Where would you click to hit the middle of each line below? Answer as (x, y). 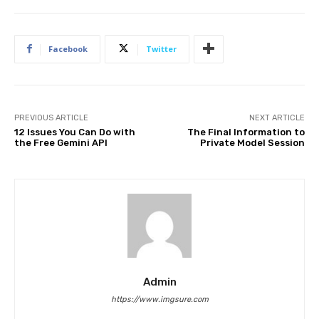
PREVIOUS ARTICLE (51, 117)
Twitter (161, 48)
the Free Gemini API (61, 142)
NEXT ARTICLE (277, 117)
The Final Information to (246, 132)
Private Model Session (252, 142)
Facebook (68, 48)
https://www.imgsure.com (159, 299)
